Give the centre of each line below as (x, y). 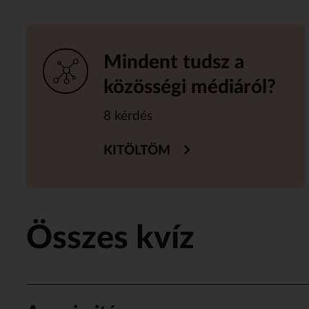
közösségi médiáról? (190, 87)
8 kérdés (128, 117)
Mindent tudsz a (174, 62)
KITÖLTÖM (137, 151)
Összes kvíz (110, 239)
